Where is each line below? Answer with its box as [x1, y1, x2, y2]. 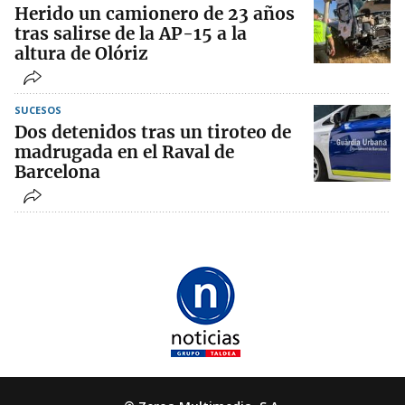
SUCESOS [14, 103, 61, 118]
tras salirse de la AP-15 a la [14, 23, 247, 45]
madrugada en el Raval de [14, 141, 234, 164]
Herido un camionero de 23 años [14, 3, 295, 25]
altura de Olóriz [14, 42, 148, 65]
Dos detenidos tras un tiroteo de [14, 121, 291, 144]
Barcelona [14, 161, 100, 184]
